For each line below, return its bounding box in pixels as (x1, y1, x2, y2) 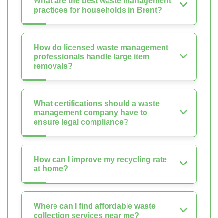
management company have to (34, 109, 147, 117)
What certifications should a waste (34, 99, 160, 108)
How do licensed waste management (34, 43, 168, 52)
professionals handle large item (34, 53, 149, 61)
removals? (34, 62, 73, 71)
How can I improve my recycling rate (34, 155, 167, 164)
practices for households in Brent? (34, 6, 162, 15)
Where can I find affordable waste (34, 202, 156, 211)
